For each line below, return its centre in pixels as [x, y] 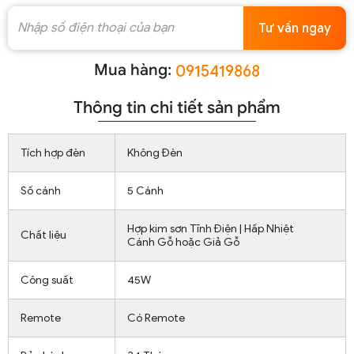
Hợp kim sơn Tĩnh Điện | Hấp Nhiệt [211, 229]
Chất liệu [43, 235]
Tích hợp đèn [53, 153]
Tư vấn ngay [295, 28]
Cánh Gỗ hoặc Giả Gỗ [183, 243]
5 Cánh [145, 191]
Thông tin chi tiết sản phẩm [177, 108]
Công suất [47, 281]
